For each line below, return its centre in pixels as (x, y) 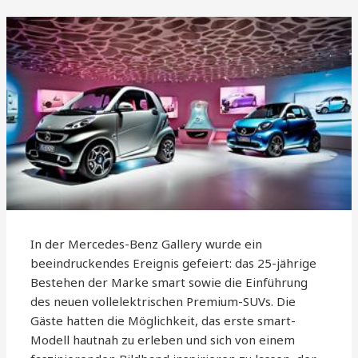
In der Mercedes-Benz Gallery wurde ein (147, 244)
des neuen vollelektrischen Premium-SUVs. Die (163, 302)
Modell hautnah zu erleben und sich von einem (163, 340)
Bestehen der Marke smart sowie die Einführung (169, 282)
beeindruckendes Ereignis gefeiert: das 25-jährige (174, 263)
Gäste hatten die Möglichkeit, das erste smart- (163, 321)
